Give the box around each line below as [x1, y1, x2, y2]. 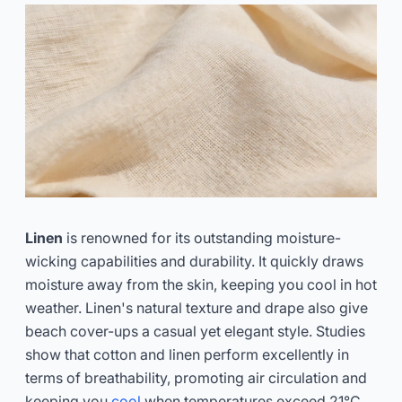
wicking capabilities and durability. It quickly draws [25, 251, 363, 270]
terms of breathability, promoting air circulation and [25, 368, 367, 387]
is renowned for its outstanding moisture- [66, 228, 341, 247]
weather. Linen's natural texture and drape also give [25, 298, 368, 317]
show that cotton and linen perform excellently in [25, 345, 349, 363]
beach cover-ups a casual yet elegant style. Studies [25, 321, 365, 340]
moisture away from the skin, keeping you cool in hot [25, 275, 377, 293]
